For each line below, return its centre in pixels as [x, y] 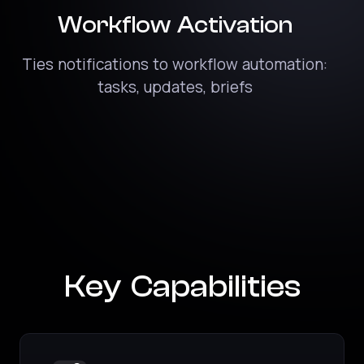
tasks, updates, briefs [175, 89]
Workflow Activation [175, 25]
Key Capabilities [182, 286]
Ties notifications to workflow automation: [175, 66]
